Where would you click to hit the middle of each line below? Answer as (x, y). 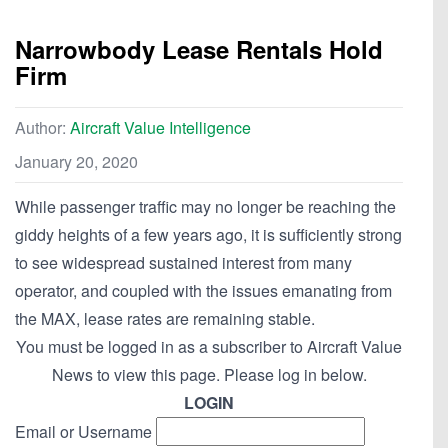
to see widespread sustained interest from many (183, 263)
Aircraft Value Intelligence (160, 128)
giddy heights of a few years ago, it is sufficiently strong (208, 235)
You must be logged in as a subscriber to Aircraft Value (209, 347)
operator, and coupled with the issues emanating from (203, 291)
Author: (42, 128)
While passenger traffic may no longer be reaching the (205, 207)
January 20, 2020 (76, 162)
